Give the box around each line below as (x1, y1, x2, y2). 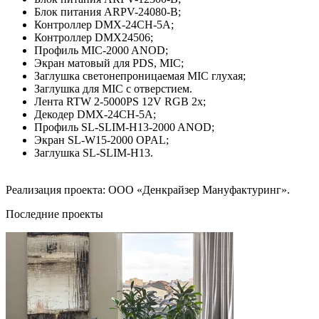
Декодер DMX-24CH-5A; (34, 108, 159, 120)
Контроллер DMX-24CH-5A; (34, 18, 177, 31)
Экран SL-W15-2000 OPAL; (34, 133, 172, 146)
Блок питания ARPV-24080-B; (34, 5, 184, 18)
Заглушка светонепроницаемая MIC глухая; (34, 69, 249, 82)
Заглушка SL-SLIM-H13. (34, 146, 153, 159)
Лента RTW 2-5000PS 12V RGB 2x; (34, 95, 209, 108)
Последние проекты (6, 207, 103, 220)
